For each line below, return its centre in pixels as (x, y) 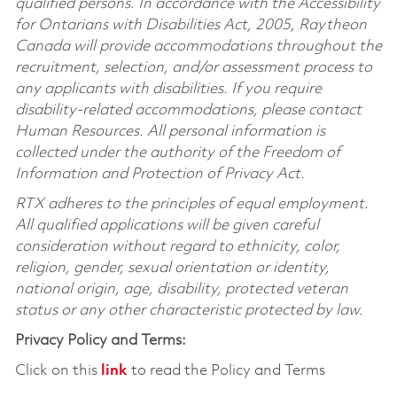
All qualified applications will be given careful (167, 225)
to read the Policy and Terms (226, 370)
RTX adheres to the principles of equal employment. (191, 204)
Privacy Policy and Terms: (100, 340)
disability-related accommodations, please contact (188, 110)
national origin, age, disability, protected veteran (181, 289)
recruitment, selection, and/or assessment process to (193, 67)
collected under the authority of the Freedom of (177, 152)
